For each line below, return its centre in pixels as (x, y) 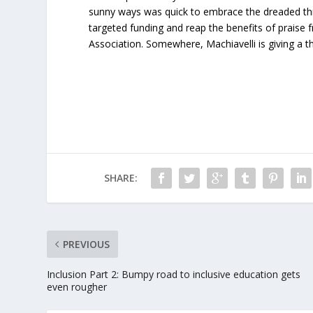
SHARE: (121, 178)
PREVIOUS (87, 245)
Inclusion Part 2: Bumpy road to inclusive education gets (174, 275)
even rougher (77, 287)
